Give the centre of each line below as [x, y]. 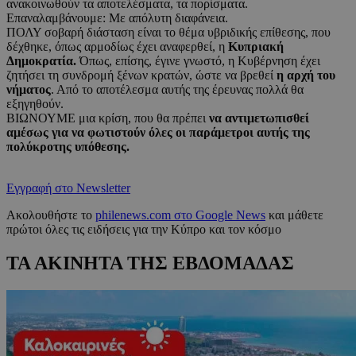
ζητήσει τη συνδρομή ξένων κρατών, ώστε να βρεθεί [141, 75]
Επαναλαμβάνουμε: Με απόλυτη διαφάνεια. [117, 18]
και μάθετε [294, 215]
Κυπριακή [254, 47]
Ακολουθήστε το [51, 215]
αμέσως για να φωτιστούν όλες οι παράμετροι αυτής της [158, 133]
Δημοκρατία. [43, 61]
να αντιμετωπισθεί [259, 118]
